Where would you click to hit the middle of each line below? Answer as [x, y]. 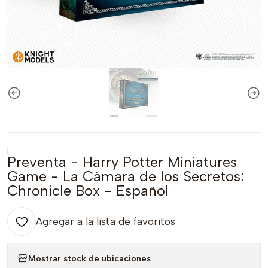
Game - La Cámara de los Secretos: [126, 176]
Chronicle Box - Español [88, 191]
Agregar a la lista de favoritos [106, 221]
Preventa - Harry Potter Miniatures [122, 162]
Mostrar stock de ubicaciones [89, 258]
